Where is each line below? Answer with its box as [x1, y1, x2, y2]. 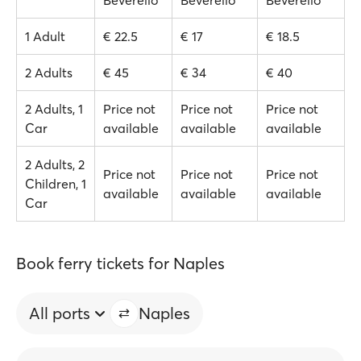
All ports [29, 303, 90, 323]
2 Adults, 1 [25, 101, 83, 117]
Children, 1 [25, 176, 86, 192]
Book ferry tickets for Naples [16, 253, 225, 273]
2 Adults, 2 [25, 156, 85, 172]
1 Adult [25, 28, 65, 44]
